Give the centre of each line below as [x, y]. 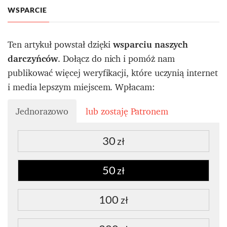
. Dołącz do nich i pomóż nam [116, 59]
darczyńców [33, 59]
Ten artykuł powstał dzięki [61, 45]
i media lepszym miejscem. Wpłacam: [81, 87]
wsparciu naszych [151, 45]
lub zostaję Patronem [127, 111]
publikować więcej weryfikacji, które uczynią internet [113, 73]
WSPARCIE [27, 10]
